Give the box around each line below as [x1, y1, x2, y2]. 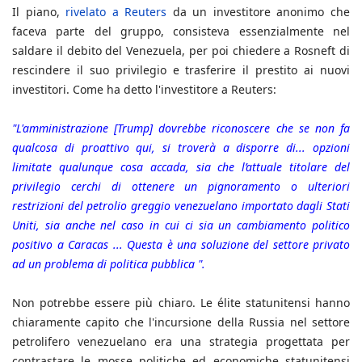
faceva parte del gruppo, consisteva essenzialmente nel [12, 23, 350, 40]
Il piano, [12, 4, 66, 20]
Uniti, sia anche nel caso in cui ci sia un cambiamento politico [12, 217, 350, 234]
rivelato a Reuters [65, 4, 173, 20]
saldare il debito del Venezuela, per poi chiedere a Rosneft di [12, 43, 350, 59]
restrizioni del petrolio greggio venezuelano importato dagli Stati [12, 198, 350, 214]
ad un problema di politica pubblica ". [12, 256, 205, 272]
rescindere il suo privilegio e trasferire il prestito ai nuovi [12, 62, 350, 78]
